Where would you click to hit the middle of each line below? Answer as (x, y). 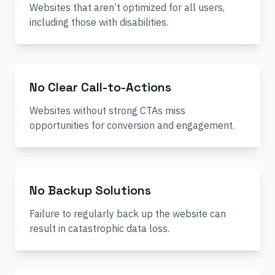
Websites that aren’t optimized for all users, (127, 7)
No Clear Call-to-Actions (100, 87)
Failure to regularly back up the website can (128, 214)
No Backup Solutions (90, 190)
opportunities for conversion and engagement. (132, 125)
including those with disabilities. (99, 22)
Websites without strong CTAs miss (107, 110)
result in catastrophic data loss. (99, 228)
